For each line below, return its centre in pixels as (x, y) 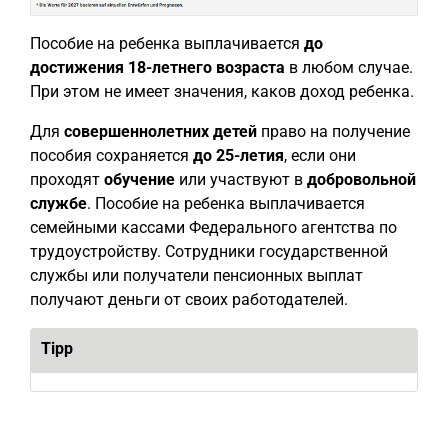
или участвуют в (241, 179)
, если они (320, 155)
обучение (139, 179)
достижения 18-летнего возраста (157, 67)
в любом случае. (349, 67)
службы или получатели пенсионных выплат (196, 275)
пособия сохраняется (111, 155)
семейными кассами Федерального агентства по (213, 227)
